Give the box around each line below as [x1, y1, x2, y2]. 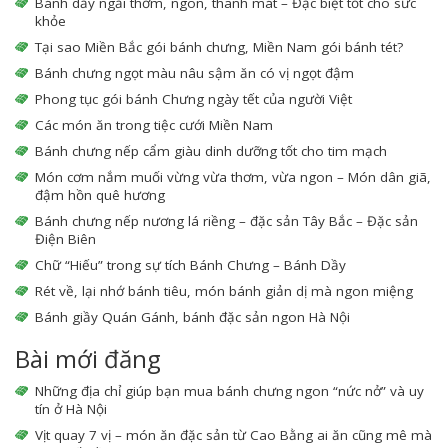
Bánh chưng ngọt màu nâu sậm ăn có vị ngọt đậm [35, 64, 354, 83]
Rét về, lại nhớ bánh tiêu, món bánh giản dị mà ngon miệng [35, 282, 413, 301]
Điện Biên [35, 230, 96, 249]
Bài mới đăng [15, 342, 161, 376]
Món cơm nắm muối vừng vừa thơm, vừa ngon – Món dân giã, [35, 168, 431, 187]
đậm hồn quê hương [35, 186, 165, 205]
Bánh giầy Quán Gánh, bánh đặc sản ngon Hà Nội [35, 308, 350, 327]
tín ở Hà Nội [35, 400, 107, 419]
